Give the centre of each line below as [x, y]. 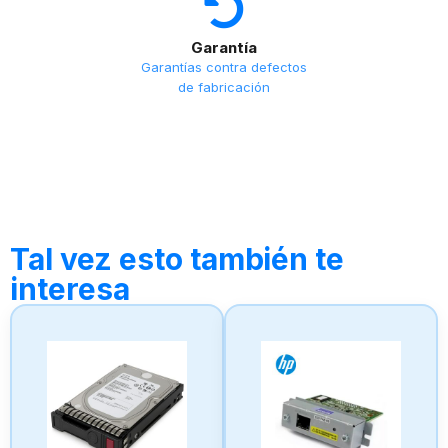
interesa [70, 288]
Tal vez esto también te [177, 258]
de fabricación [224, 86]
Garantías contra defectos [224, 66]
